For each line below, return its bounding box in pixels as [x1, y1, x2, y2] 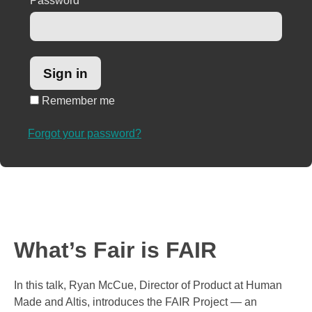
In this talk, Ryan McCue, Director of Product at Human [14, 279, 282, 292]
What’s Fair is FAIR [14, 237, 217, 263]
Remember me [39, 95, 115, 107]
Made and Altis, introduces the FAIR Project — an [14, 296, 257, 309]
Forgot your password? [28, 127, 141, 140]
